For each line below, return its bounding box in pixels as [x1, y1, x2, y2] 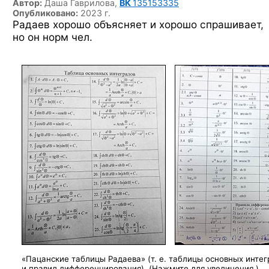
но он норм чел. [13, 31, 92, 43]
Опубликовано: [13, 8, 78, 18]
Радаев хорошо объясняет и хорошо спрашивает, [13, 18, 264, 31]
